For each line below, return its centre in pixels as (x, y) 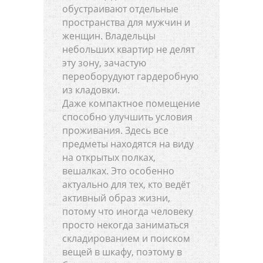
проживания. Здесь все (115, 131)
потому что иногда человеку (128, 212)
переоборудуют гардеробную (130, 77)
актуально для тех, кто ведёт (126, 185)
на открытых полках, (109, 158)
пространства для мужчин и (126, 23)
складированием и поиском (126, 239)
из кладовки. (91, 90)
